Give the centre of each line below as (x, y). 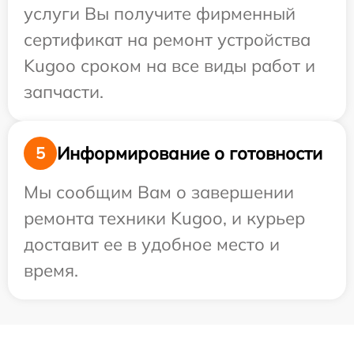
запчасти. (64, 92)
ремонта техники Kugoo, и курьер (164, 218)
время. (51, 270)
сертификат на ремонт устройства (167, 40)
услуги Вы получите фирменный (160, 13)
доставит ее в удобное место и (152, 244)
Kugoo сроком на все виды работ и (169, 66)
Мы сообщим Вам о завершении (159, 192)
